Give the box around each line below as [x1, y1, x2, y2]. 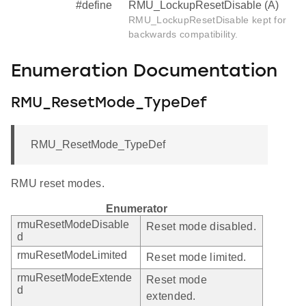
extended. [146, 290, 196, 302]
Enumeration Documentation [11, 63, 277, 82]
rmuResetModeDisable [17, 218, 129, 230]
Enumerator [106, 202, 167, 214]
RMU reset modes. [11, 177, 105, 189]
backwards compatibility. [128, 28, 238, 40]
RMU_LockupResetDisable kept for [128, 14, 287, 25]
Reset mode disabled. [146, 220, 256, 232]
